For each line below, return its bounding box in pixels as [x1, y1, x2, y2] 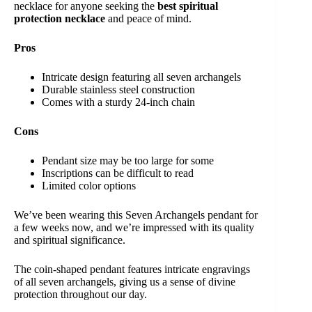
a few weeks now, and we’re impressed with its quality [14, 221, 254, 234]
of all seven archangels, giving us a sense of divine [14, 276, 235, 288]
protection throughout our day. [14, 288, 147, 301]
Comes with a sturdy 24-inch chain [42, 96, 195, 109]
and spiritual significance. [14, 234, 125, 247]
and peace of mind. [105, 13, 192, 25]
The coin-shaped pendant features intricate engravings [14, 263, 250, 276]
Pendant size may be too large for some [42, 155, 214, 167]
